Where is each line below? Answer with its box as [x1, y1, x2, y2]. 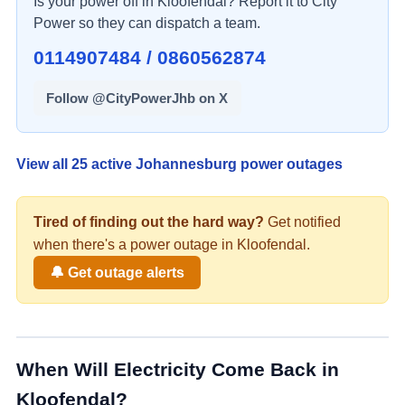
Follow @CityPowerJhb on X [46, 89, 229, 106]
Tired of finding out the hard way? [33, 212, 264, 230]
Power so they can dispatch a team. [33, 14, 260, 31]
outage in [170, 235, 237, 252]
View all [16, 155, 71, 173]
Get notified [264, 212, 341, 230]
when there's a [33, 235, 130, 252]
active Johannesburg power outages [88, 155, 343, 173]
